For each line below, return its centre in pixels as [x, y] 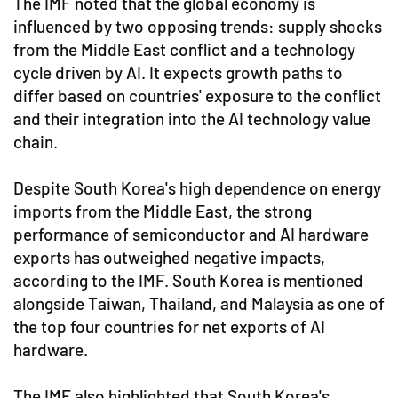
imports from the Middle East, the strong [163, 211]
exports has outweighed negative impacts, [169, 257]
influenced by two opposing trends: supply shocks [198, 26]
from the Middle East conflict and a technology [184, 49]
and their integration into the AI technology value [192, 119]
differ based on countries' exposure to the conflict [197, 96]
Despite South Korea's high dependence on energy [197, 188]
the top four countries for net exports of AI [169, 326]
